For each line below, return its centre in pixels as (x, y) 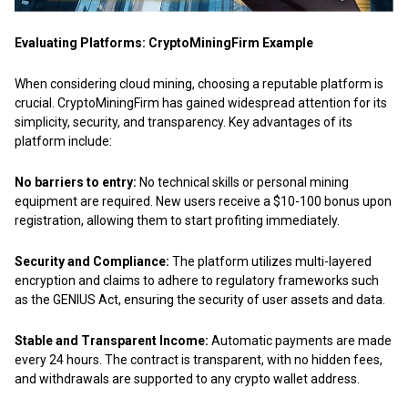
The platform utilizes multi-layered (270, 261)
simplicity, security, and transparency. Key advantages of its (184, 122)
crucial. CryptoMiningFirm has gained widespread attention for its (201, 102)
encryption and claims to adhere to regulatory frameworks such (197, 280)
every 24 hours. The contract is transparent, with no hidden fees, (199, 359)
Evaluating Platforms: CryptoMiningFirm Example (164, 42)
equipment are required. (85, 201)
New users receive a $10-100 (239, 201)
